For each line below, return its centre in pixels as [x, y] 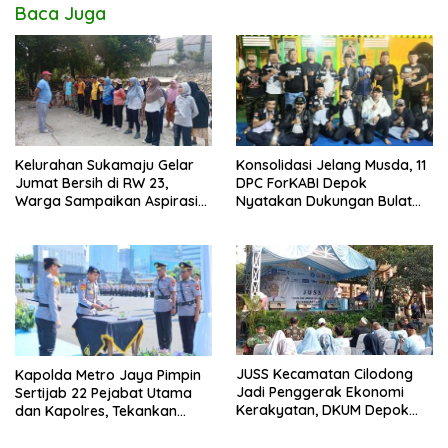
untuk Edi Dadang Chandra [326, 218]
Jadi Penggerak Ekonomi [320, 392]
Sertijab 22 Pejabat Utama [103, 392]
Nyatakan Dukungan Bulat [324, 200]
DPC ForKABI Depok [301, 182]
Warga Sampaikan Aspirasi [106, 200]
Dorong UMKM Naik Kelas [320, 428]
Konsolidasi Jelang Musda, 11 [331, 164]
